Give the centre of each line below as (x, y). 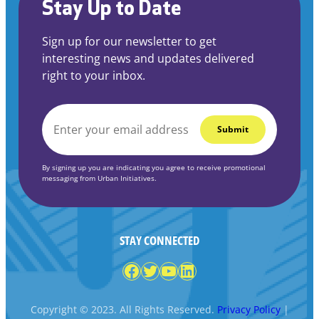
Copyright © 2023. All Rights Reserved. (124, 309)
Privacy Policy (249, 309)
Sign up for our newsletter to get (129, 41)
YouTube (194, 270)
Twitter (169, 270)
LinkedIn (213, 270)
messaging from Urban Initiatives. (99, 178)
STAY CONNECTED (159, 240)
